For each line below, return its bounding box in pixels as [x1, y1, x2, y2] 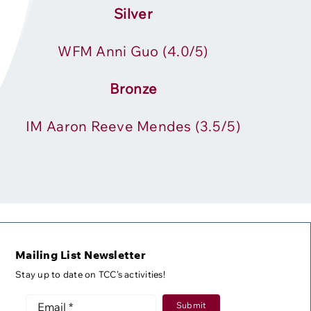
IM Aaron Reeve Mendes [26, 117, 195, 135]
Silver [114, 5, 153, 23]
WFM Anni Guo [58, 42, 162, 60]
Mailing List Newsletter [15, 248, 146, 262]
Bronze [109, 80, 158, 98]
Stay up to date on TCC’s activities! [15, 269, 165, 280]
